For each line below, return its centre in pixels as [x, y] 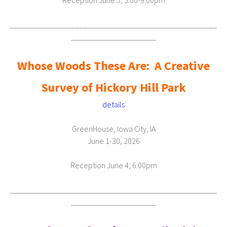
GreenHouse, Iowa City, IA [113, 129]
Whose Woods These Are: [83, 66]
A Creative [182, 66]
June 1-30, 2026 [113, 141]
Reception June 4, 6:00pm [113, 165]
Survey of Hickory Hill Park [113, 87]
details [113, 104]
